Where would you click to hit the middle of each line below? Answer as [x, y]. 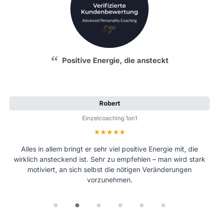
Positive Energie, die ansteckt [115, 61]
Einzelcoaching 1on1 [109, 118]
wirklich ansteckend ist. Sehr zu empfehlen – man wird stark [109, 159]
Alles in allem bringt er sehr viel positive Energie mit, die [109, 149]
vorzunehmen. [109, 180]
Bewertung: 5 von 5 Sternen [157, 131]
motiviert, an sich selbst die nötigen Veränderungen [109, 170]
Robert [109, 103]
